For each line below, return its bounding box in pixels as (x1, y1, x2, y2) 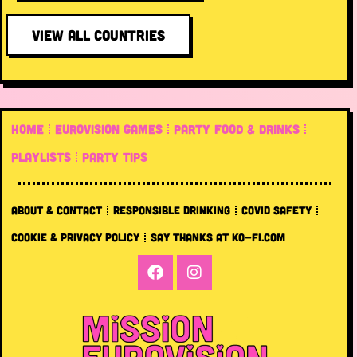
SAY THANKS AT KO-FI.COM (151, 230, 285, 245)
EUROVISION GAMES (55, 121, 163, 137)
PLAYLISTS (11, 149, 71, 165)
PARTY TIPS (82, 149, 147, 165)
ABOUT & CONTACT (11, 203, 102, 218)
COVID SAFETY (241, 203, 312, 218)
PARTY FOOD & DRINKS (174, 121, 300, 137)
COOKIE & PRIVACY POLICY (11, 230, 139, 245)
